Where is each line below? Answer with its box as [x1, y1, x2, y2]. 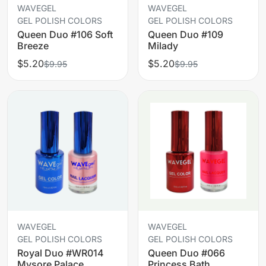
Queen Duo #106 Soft [17, 28, 113, 40]
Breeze [17, 39, 49, 52]
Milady [148, 39, 178, 52]
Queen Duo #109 [148, 28, 223, 40]
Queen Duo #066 [148, 246, 225, 259]
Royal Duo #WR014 [17, 246, 104, 259]
